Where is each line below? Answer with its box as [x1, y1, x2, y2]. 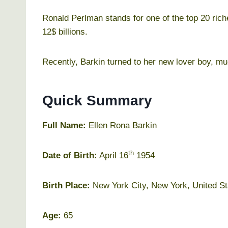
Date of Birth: [42, 150, 97, 160]
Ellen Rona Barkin [86, 120, 157, 130]
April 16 [97, 150, 128, 160]
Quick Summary [42, 92, 152, 108]
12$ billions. [42, 26, 88, 37]
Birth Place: [42, 180, 90, 190]
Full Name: [42, 120, 86, 130]
